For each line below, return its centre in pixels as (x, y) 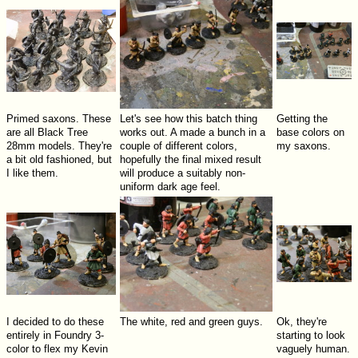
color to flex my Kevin (57, 349)
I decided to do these (55, 322)
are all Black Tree (47, 133)
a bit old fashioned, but (59, 160)
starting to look (310, 336)
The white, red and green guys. (191, 322)
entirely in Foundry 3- (55, 336)
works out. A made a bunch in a (192, 133)
